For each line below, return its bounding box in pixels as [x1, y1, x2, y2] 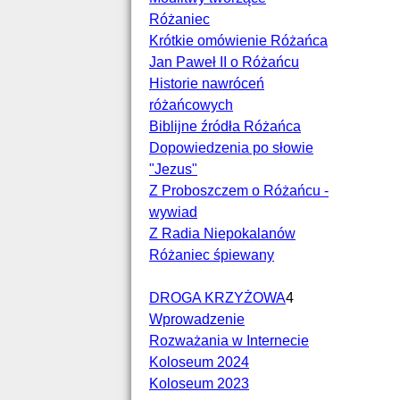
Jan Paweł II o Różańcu [149, 54, 299, 70]
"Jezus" [149, 162, 197, 177]
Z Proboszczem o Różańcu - [149, 183, 329, 198]
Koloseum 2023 [149, 376, 249, 391]
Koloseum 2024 [149, 354, 249, 370]
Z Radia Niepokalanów [149, 226, 296, 241]
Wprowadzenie [149, 312, 245, 327]
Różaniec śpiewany [149, 247, 274, 262]
